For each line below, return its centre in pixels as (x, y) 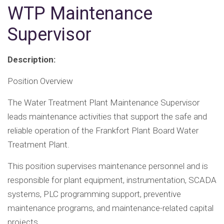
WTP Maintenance (80, 14)
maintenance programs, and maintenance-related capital (110, 208)
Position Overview (40, 81)
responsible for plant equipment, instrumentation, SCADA (112, 180)
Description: (31, 60)
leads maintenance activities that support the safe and (107, 117)
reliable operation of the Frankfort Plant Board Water (103, 131)
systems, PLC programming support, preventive (94, 194)
